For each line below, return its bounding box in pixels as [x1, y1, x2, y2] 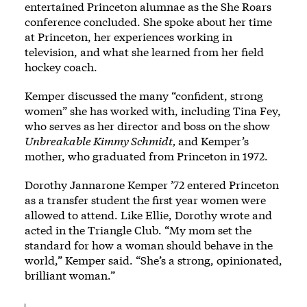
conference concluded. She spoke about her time [25, 14, 272, 29]
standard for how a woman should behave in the [25, 238, 273, 253]
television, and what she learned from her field [25, 45, 264, 60]
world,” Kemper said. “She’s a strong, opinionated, [25, 253, 282, 268]
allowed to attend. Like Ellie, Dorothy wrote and [25, 208, 272, 223]
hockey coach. [25, 60, 97, 75]
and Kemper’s [178, 134, 249, 149]
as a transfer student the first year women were [25, 193, 266, 208]
